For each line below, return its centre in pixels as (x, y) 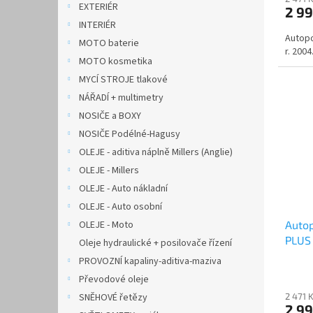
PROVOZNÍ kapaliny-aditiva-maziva (150, 261)
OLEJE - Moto (106, 225)
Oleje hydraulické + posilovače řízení (155, 243)
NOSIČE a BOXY (110, 116)
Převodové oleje (114, 279)
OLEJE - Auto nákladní (123, 189)
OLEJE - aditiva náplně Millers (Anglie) (156, 152)
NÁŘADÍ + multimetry (121, 98)
